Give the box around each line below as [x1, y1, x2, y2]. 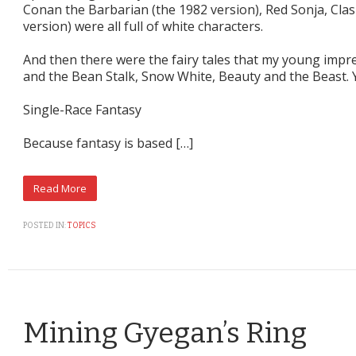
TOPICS [68, 220, 96, 230]
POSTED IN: [23, 220, 66, 230]
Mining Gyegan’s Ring [23, 315, 307, 350]
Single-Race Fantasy [23, 100, 141, 118]
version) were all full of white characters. [23, 17, 263, 35]
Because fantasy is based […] [23, 133, 193, 152]
